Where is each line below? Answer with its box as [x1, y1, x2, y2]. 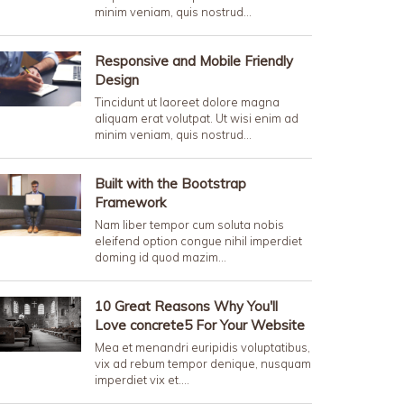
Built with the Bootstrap [95, 175, 246, 192]
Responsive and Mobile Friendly [95, 52, 293, 69]
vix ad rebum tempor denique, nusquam [95, 356, 311, 371]
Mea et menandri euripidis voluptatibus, [95, 340, 310, 354]
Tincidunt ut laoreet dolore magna [95, 95, 280, 109]
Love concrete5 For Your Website [95, 317, 305, 334]
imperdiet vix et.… [95, 372, 189, 387]
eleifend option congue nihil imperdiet [95, 234, 302, 248]
